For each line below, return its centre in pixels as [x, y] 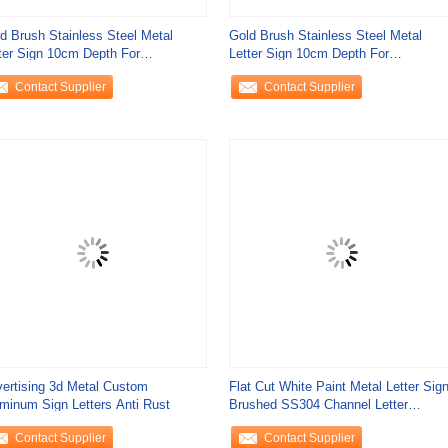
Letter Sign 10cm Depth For [308, 53]
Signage [252, 422]
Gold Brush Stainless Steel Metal [325, 35]
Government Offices [287, 71]
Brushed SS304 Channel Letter [318, 404]
